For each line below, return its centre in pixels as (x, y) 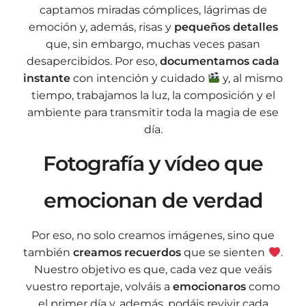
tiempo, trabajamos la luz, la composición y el (153, 95)
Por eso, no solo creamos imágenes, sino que (153, 236)
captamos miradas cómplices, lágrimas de (153, 10)
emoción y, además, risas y (101, 27)
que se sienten (225, 253)
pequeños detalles (226, 27)
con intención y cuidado (139, 78)
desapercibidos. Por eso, (93, 61)
